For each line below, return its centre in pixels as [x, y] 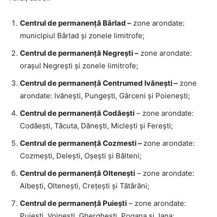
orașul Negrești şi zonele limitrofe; [79, 66]
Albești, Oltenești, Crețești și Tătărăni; [85, 186]
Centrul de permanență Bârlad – [76, 23]
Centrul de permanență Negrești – [79, 53]
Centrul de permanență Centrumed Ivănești [96, 83]
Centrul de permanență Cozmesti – [82, 143]
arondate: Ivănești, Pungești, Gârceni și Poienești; [105, 96]
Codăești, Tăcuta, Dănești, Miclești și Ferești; [96, 126]
